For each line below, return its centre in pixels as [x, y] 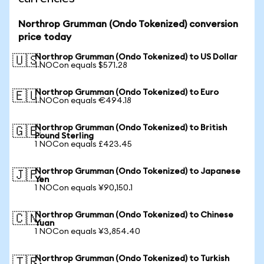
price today [45, 37]
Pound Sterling [64, 136]
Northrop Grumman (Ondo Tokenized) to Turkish [132, 259]
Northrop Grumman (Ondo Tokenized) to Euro [127, 93]
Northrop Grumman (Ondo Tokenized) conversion [128, 24]
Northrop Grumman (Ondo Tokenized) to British [131, 128]
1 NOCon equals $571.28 [81, 65]
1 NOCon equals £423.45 [83, 144]
